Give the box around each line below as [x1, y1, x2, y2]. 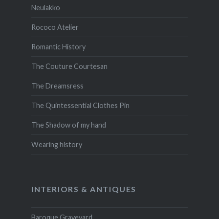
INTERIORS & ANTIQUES [31, 184, 136, 194]
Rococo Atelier [31, 23, 79, 32]
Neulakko [31, 3, 60, 12]
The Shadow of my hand [31, 121, 106, 130]
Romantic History [31, 43, 86, 51]
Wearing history [31, 140, 82, 149]
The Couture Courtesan [31, 62, 108, 71]
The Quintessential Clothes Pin [31, 101, 130, 110]
